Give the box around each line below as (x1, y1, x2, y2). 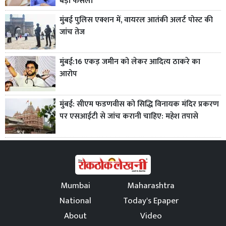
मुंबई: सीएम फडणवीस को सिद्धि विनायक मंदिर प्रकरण (60, 97, 219, 111)
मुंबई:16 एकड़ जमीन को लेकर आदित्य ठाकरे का (60, 55, 200, 69)
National (59, 193, 91, 208)
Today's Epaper (123, 193, 179, 208)
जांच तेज (60, 25, 85, 39)
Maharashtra (127, 178, 175, 193)
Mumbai (60, 178, 90, 193)
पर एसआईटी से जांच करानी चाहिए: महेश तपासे (60, 109, 198, 124)
